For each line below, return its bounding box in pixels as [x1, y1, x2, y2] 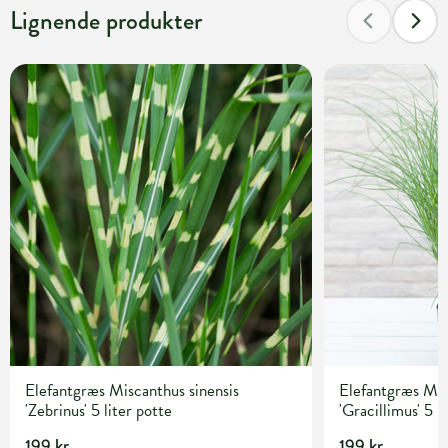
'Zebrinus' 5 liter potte [25, 398, 172, 424]
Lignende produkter [10, 2, 202, 39]
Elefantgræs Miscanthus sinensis [25, 378, 239, 404]
